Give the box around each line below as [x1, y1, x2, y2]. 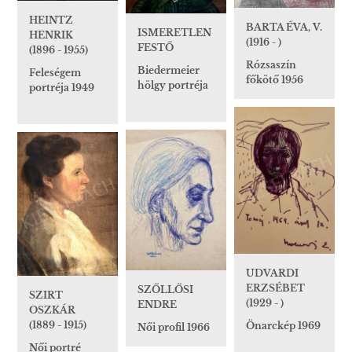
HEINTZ [29, 14, 73, 27]
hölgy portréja [137, 79, 208, 91]
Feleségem [29, 67, 81, 79]
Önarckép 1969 [246, 320, 321, 332]
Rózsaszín [246, 58, 296, 71]
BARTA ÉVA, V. [246, 20, 322, 33]
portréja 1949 [29, 82, 94, 94]
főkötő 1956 [246, 73, 303, 86]
